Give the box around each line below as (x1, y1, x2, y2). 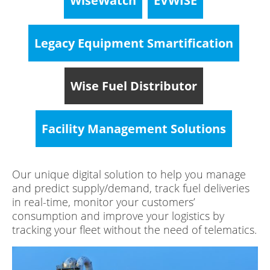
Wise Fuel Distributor (70, 77, 197, 94)
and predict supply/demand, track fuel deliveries (12, 180, 250, 195)
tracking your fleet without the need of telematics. (12, 222, 257, 237)
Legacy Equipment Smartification (34, 34, 233, 51)
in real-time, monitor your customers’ (12, 194, 195, 209)
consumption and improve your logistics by (12, 208, 224, 223)
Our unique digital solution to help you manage (12, 166, 246, 181)
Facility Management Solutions (41, 120, 226, 137)
